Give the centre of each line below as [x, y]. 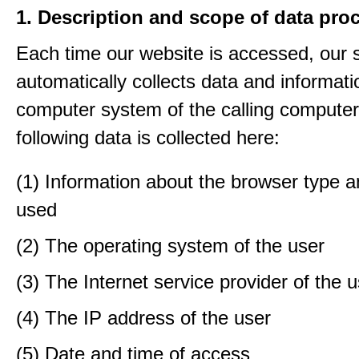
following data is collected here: [148, 137]
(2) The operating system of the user [170, 246]
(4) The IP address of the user [143, 318]
